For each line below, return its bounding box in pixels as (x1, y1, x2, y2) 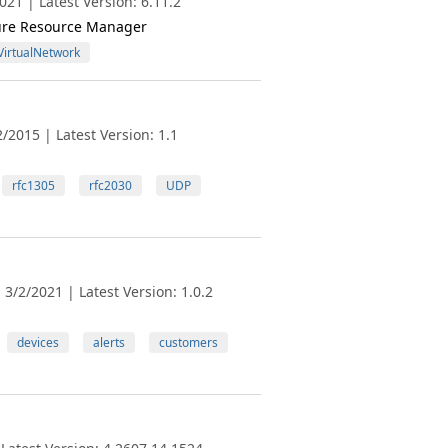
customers (158, 334, 218, 351)
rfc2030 (88, 177, 132, 194)
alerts (92, 334, 125, 351)
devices (16, 334, 59, 351)
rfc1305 (11, 177, 55, 194)
